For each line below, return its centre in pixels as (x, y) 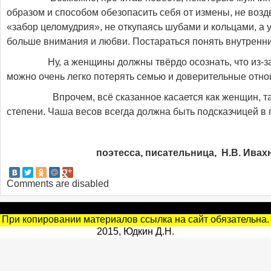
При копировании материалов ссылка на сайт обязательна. (135, 220)
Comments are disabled (58, 184)
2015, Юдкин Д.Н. (135, 232)
